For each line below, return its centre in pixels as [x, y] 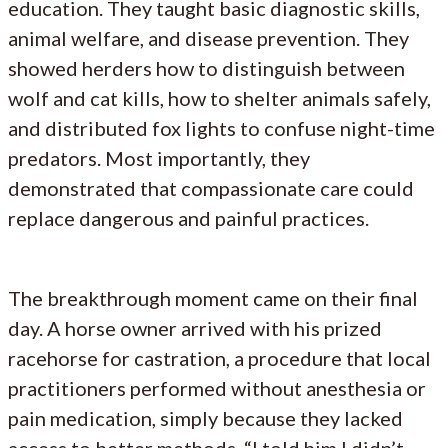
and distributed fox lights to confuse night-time [221, 127]
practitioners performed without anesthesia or [217, 387]
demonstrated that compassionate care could [211, 187]
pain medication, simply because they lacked [205, 417]
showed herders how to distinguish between [206, 67]
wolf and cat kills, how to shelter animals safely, [219, 97]
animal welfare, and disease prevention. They [208, 37]
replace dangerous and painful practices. [188, 217]
